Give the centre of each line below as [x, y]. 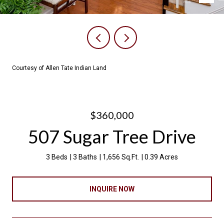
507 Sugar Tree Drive [112, 136]
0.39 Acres [161, 157]
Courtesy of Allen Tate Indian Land [59, 68]
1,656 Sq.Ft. [121, 157]
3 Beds [57, 157]
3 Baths [85, 157]
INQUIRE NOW [112, 189]
